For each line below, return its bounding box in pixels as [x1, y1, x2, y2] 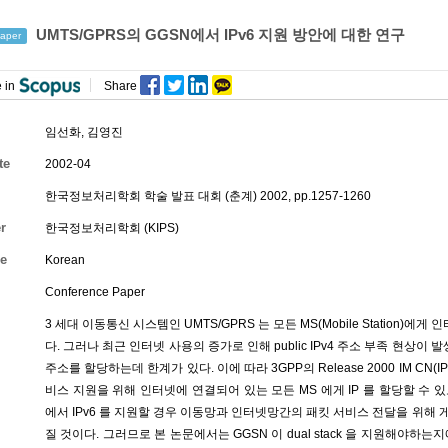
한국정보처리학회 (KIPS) [45, 221, 179, 235]
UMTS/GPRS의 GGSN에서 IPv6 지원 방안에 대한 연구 [32, 26, 405, 43]
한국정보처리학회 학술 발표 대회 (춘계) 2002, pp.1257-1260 [45, 189, 371, 203]
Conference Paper [45, 285, 145, 299]
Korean [45, 253, 85, 267]
